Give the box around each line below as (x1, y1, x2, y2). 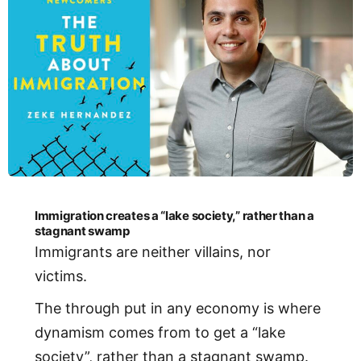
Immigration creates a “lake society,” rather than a (34, 207, 314, 223)
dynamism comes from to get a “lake (34, 324, 285, 341)
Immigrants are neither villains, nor (34, 243, 271, 260)
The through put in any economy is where (34, 300, 321, 317)
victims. (34, 268, 87, 284)
